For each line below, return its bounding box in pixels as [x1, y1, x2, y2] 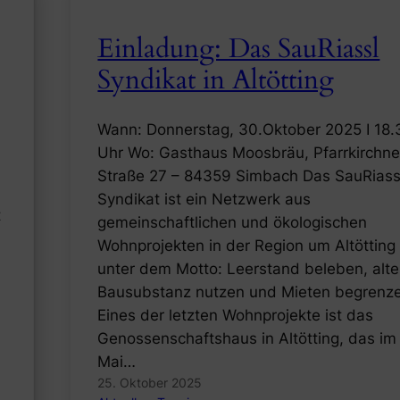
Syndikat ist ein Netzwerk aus [97, 190, 312, 209]
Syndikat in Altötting [97, 62, 335, 98]
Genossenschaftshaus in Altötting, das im [97, 329, 397, 348]
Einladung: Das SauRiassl [97, 30, 380, 67]
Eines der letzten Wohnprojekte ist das [97, 306, 374, 325]
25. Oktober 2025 [97, 375, 203, 391]
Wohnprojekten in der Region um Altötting [97, 237, 396, 255]
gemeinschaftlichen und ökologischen [97, 213, 368, 232]
